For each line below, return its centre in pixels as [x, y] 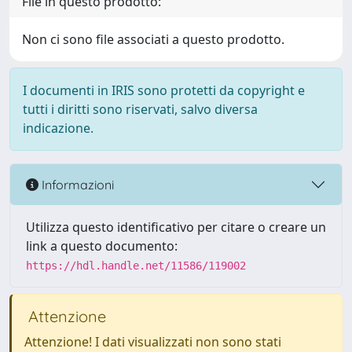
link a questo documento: [102, 246]
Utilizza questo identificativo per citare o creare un [176, 227]
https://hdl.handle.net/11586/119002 [136, 266]
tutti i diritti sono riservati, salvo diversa [140, 109]
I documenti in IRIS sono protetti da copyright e [164, 90]
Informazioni [76, 184]
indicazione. [58, 128]
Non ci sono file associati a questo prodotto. [153, 39]
